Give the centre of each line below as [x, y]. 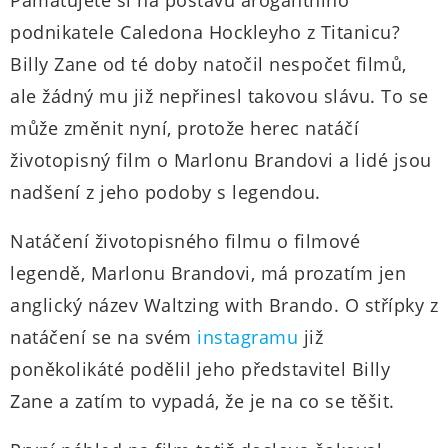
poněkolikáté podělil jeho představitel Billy [200, 369]
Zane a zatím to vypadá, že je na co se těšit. [202, 401]
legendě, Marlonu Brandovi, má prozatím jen [208, 273]
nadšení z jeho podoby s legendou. [165, 192]
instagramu [247, 337]
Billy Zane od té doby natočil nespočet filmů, [208, 64]
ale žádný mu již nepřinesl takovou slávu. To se [219, 96]
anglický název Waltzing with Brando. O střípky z [224, 305]
